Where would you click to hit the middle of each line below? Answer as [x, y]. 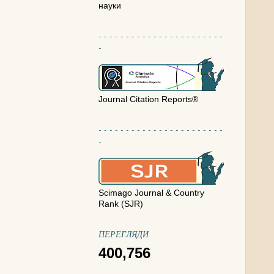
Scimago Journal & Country [151, 193]
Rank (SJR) [121, 204]
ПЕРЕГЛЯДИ [124, 234]
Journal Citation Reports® [148, 99]
